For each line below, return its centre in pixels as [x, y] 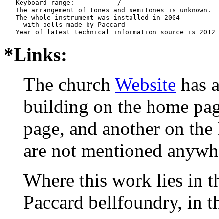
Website [145, 84]
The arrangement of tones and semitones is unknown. [108, 10]
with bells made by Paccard [74, 24]
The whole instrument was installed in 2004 [92, 17]
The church [69, 84]
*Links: [35, 54]
